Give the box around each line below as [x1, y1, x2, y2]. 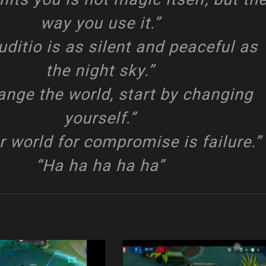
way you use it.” [40, 14, 160, 33]
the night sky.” [46, 61, 154, 80]
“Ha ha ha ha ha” [36, 156, 164, 175]
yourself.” [64, 109, 136, 128]
